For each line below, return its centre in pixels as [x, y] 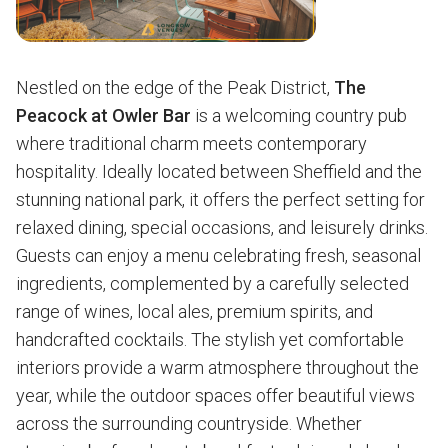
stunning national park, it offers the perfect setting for [220, 199]
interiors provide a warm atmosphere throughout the [217, 367]
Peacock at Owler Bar [103, 115]
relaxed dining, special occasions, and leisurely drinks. [222, 227]
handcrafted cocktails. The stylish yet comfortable [210, 339]
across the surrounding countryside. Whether [189, 423]
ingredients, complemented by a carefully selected [212, 283]
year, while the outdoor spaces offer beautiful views [215, 395]
